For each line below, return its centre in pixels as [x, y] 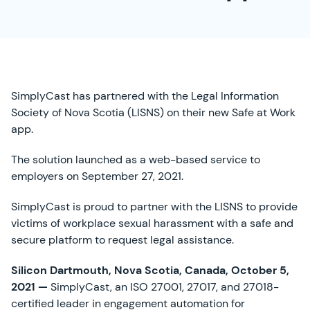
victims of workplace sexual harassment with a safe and [152, 223]
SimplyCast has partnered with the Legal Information [145, 96]
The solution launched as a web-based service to [136, 159]
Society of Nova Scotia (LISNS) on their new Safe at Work [153, 112]
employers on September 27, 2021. [97, 176]
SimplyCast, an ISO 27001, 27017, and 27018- [165, 287]
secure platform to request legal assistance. [122, 240]
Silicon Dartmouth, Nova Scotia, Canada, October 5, [150, 270]
